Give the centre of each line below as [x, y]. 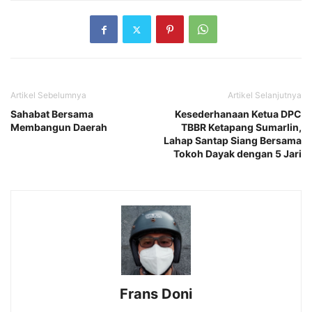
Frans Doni [156, 294]
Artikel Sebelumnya [48, 95]
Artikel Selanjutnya [265, 95]
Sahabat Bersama [52, 114]
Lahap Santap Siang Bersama [233, 141]
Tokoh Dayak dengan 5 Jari [237, 154]
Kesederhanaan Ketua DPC [238, 114]
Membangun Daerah [59, 127]
